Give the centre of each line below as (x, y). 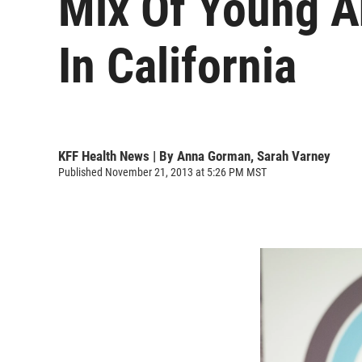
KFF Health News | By (118, 156)
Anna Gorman (214, 156)
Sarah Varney (294, 156)
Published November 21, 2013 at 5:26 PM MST (162, 172)
